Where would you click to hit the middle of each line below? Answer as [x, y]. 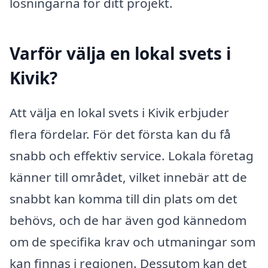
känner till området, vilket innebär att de [128, 177]
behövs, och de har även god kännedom [128, 220]
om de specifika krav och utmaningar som [133, 241]
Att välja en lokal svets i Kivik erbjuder [119, 112]
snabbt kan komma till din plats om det [124, 198]
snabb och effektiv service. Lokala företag [132, 155]
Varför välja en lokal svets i [120, 54]
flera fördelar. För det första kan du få [120, 134]
